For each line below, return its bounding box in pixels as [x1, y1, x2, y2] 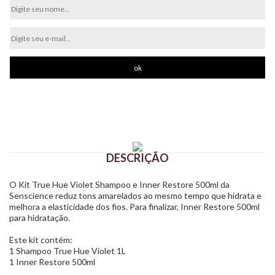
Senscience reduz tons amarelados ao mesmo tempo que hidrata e [9, 190, 261, 201]
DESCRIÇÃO [106, 151, 169, 165]
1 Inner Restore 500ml [9, 257, 95, 268]
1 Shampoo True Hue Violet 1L [9, 246, 126, 257]
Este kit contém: [9, 234, 72, 246]
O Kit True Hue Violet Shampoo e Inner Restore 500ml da [9, 179, 230, 190]
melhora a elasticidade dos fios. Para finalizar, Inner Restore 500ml [9, 201, 260, 212]
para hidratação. [9, 212, 70, 223]
